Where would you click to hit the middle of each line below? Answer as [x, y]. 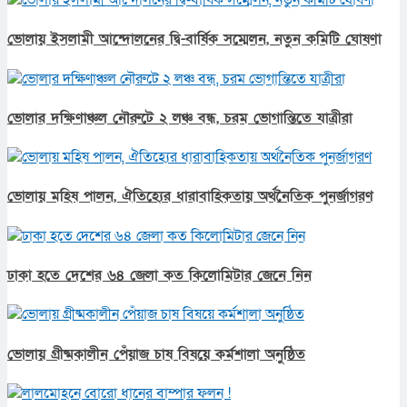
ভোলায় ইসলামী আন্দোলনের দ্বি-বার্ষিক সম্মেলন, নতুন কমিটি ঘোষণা [194, 40]
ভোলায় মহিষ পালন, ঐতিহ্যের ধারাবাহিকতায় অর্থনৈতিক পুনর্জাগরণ [190, 197]
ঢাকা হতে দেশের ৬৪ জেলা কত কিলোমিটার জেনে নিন [159, 276]
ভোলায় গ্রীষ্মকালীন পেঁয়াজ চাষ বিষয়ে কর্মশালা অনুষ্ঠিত [156, 354]
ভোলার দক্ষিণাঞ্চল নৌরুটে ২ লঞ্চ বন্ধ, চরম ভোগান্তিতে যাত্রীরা [180, 118]
